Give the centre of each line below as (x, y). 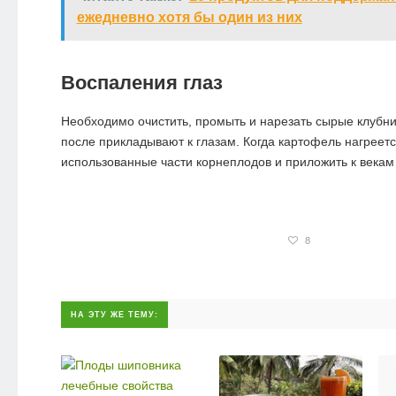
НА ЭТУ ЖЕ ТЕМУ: (114, 315)
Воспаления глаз (141, 83)
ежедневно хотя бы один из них (189, 18)
